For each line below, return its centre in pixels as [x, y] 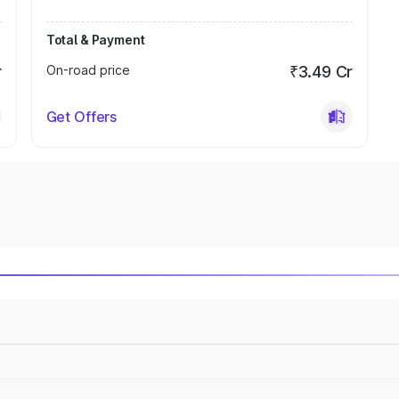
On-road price [88, 70]
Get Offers [81, 117]
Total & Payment [95, 40]
